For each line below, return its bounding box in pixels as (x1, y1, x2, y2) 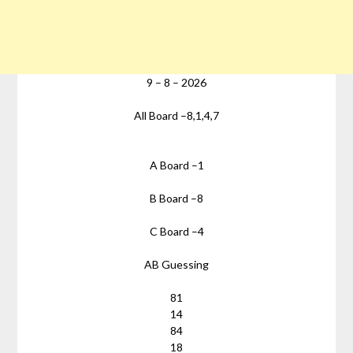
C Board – (149, 224, 198, 238)
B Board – (150, 191, 197, 205)
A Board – (149, 158, 198, 172)
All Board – (134, 108, 187, 122)
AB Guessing (144, 257, 209, 271)
